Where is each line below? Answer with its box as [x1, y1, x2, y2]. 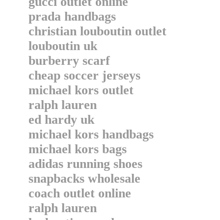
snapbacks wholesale [28, 171, 140, 186]
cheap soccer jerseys [28, 68, 140, 83]
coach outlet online [28, 186, 131, 201]
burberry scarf [28, 54, 110, 68]
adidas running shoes [28, 157, 142, 171]
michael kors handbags [28, 127, 154, 142]
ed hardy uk [28, 112, 94, 127]
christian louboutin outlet [28, 24, 166, 39]
